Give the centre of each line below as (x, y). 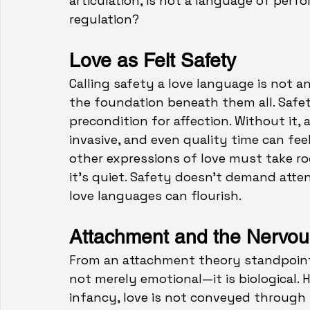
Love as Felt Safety (153, 61)
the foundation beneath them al (169, 102)
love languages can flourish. (155, 196)
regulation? (104, 19)
